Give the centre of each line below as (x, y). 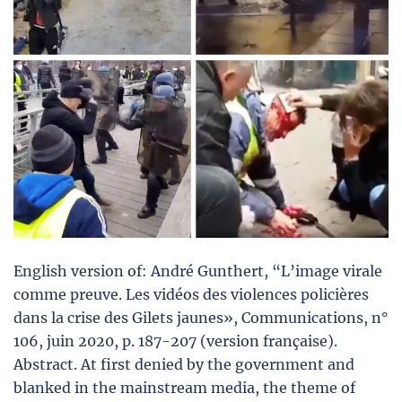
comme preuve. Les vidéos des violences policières (191, 294)
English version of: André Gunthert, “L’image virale (198, 271)
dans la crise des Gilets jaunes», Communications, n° (201, 317)
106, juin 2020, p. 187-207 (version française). (175, 341)
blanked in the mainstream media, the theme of (184, 387)
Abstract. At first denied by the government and (184, 364)
